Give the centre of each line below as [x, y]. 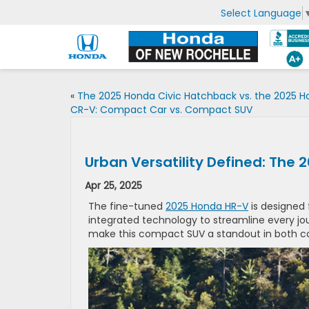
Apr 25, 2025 [113, 186]
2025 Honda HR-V [207, 206]
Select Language [261, 13]
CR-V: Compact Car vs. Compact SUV [161, 110]
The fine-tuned [127, 206]
